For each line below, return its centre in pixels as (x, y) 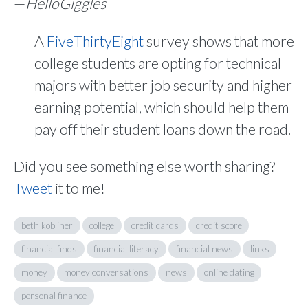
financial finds (49, 249)
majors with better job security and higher (163, 85)
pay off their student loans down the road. (163, 129)
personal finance (54, 295)
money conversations (107, 272)
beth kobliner (47, 225)
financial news (204, 249)
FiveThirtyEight (95, 41)
